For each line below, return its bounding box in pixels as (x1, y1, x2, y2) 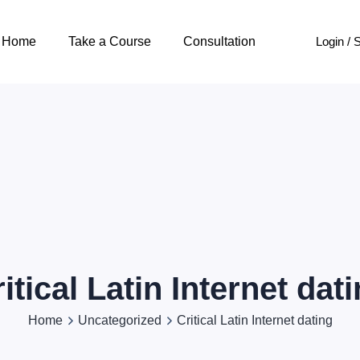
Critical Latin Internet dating (173, 313, 333, 328)
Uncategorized (77, 313, 162, 328)
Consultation (182, 35, 256, 48)
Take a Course (67, 35, 151, 48)
